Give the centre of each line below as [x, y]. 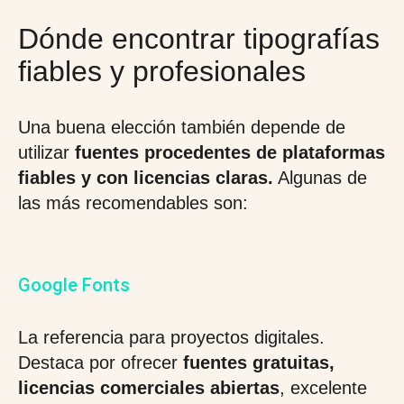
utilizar [46, 152]
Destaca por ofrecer [98, 363]
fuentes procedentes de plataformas [230, 152]
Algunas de [320, 178]
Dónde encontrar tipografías [199, 39]
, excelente [323, 388]
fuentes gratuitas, [256, 363]
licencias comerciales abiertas [149, 388]
